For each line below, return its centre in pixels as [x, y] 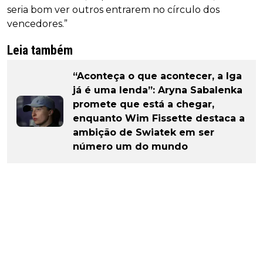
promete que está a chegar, [144, 104]
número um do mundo [130, 146]
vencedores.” [37, 23]
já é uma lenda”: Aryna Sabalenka [158, 90]
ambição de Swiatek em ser [144, 132]
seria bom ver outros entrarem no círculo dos [113, 9]
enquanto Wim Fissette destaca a [159, 118]
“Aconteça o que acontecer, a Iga [157, 76]
